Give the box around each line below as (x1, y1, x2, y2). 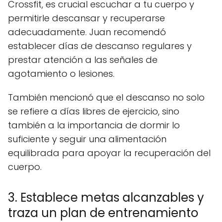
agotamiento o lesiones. (8, 67, 114, 80)
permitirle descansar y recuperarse (8, 12, 165, 25)
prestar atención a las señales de (8, 54, 158, 66)
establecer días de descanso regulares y (8, 40, 192, 53)
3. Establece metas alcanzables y (8, 189, 204, 206)
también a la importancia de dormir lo (8, 119, 180, 132)
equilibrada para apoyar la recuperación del (8, 147, 211, 160)
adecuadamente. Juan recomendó (8, 26, 166, 39)
